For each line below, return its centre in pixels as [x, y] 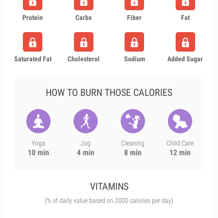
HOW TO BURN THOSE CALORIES [109, 92]
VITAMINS [109, 186]
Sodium [134, 59]
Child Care [180, 143]
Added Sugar [185, 59]
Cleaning [133, 143]
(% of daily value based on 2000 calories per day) [109, 200]
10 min [38, 153]
